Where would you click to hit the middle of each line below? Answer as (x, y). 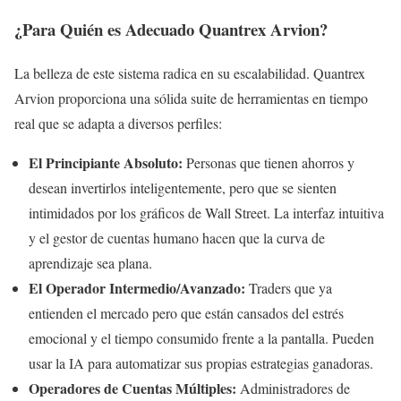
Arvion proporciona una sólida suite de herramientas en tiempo (191, 98)
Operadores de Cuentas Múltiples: (132, 388)
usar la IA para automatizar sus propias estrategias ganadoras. (201, 363)
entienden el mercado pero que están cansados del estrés (186, 312)
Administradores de (293, 388)
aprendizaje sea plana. (90, 262)
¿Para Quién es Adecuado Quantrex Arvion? (171, 29)
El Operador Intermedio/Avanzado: (137, 287)
